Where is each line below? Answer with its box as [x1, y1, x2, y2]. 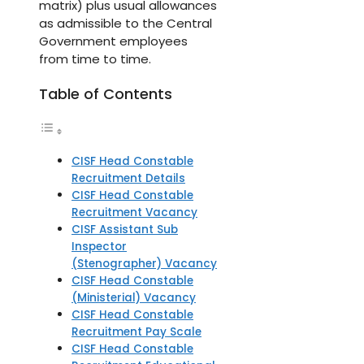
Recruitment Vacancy [71, 205, 197, 221]
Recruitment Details [71, 171, 185, 187]
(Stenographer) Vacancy [71, 256, 217, 272]
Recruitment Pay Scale [71, 324, 201, 340]
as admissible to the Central [39, 15, 212, 32]
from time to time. [39, 50, 151, 68]
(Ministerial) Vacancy [71, 290, 196, 306]
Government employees [39, 32, 188, 50]
